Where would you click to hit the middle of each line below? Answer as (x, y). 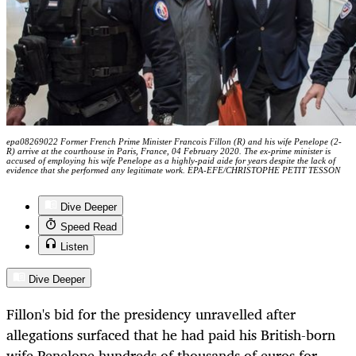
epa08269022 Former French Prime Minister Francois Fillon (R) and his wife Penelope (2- (174, 141)
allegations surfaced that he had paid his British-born (171, 335)
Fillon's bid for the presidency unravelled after (151, 314)
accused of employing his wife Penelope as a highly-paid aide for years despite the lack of (171, 160)
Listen (74, 247)
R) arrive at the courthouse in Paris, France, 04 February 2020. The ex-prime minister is (168, 151)
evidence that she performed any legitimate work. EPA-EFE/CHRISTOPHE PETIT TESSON (173, 170)
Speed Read (89, 227)
